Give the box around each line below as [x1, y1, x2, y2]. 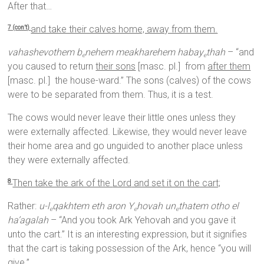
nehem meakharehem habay [85, 47, 204, 58]
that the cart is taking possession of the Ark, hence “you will [8, 243, 252, 255]
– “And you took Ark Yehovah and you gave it [51, 214, 236, 226]
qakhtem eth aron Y [52, 200, 134, 212]
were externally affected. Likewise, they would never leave [8, 126, 247, 138]
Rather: [8, 200, 39, 212]
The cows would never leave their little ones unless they [8, 112, 236, 124]
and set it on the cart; [131, 177, 221, 189]
